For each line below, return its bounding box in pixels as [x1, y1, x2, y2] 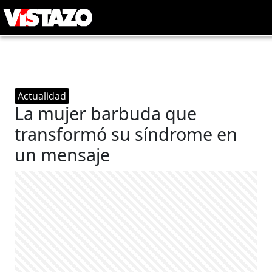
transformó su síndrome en [15, 122, 238, 146]
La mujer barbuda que [15, 101, 197, 125]
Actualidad [18, 89, 67, 103]
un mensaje [15, 143, 110, 166]
